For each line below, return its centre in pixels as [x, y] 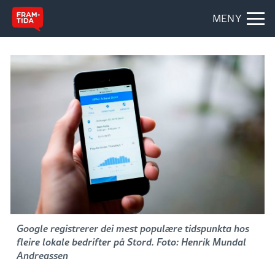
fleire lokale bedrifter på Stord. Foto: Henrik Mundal [131, 242]
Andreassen [42, 255]
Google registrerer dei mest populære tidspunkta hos [133, 228]
